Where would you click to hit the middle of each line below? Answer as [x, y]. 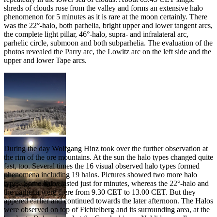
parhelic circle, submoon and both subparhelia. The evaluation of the [108, 43]
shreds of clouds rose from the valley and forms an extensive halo [103, 8]
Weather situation [30, 140]
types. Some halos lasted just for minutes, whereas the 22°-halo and [106, 183]
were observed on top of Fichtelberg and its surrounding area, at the [107, 209]
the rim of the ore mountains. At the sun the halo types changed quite [108, 157]
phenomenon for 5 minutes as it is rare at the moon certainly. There [106, 16]
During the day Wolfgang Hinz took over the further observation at [106, 148]
